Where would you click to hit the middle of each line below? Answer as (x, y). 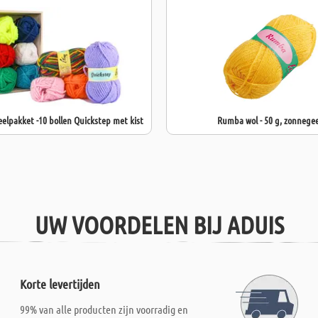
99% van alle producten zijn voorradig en (104, 309)
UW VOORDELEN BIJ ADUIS (159, 224)
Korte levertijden (60, 284)
